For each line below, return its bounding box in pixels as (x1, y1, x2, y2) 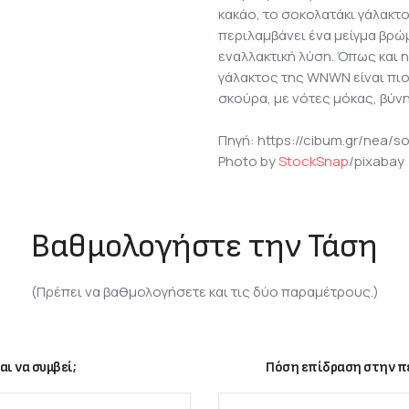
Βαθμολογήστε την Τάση (31, 226, 378, 267)
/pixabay (349, 151, 404, 171)
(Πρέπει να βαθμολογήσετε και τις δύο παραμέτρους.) (30, 281, 379, 301)
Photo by (218, 151, 278, 171)
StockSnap (278, 151, 349, 171)
